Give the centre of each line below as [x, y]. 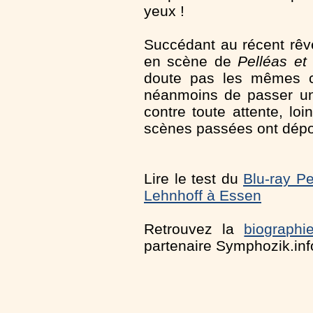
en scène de [191, 61]
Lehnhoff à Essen [203, 195]
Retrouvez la [194, 228]
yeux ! [164, 10]
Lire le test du [194, 178]
